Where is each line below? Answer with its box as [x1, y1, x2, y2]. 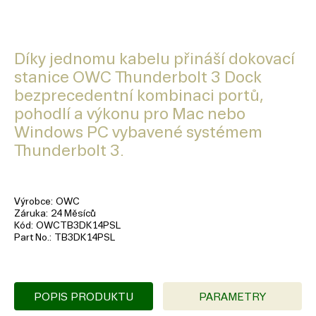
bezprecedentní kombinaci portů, [14, 87, 263, 105]
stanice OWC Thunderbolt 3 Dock [14, 68, 262, 87]
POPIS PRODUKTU [34, 291, 133, 303]
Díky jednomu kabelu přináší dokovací [14, 50, 295, 68]
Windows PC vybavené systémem [14, 123, 262, 142]
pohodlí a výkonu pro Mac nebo [14, 105, 245, 123]
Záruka [14, 208, 46, 219]
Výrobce [14, 196, 51, 207]
